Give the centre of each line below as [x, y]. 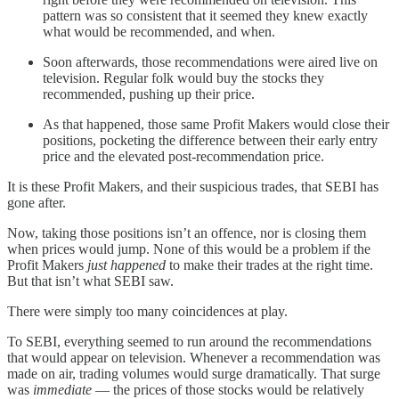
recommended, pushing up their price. [149, 94]
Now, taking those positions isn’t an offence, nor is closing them [187, 232]
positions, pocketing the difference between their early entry [210, 140]
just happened [126, 265]
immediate [62, 389]
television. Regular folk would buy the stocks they [183, 77]
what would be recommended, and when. [159, 31]
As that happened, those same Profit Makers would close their [216, 124]
